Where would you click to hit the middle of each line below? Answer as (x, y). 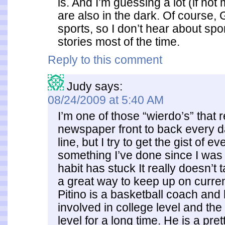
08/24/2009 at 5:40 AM (106, 100)
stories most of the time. (119, 42)
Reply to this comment (105, 60)
